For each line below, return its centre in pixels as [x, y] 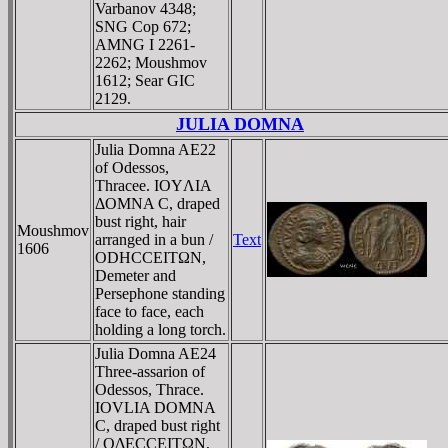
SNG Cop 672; [143, 26]
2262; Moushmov [151, 62]
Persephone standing [160, 293]
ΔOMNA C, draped [157, 203]
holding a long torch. [160, 329]
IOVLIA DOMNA [155, 407]
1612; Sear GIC [145, 80]
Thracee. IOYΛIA [153, 185]
